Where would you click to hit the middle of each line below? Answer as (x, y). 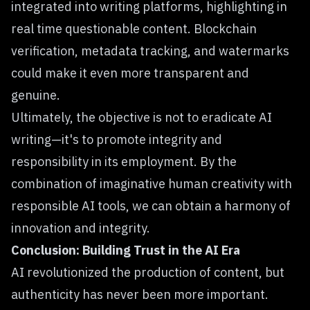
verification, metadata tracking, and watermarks (150, 51)
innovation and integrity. (81, 228)
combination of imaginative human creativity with (152, 184)
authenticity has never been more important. (140, 294)
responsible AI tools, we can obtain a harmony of (151, 206)
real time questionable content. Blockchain (134, 29)
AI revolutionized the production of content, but (148, 272)
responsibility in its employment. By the (124, 162)
